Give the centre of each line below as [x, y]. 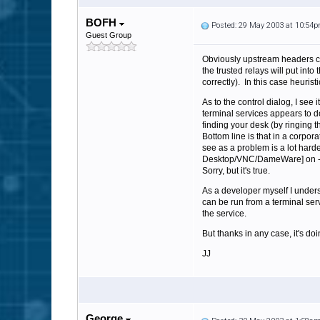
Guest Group [109, 35]
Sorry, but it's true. [236, 171]
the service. [224, 214]
